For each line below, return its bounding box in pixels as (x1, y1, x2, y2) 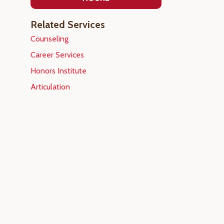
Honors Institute (30, 66, 86, 75)
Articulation (30, 82, 70, 91)
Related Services (30, 18, 105, 30)
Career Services (30, 50, 84, 59)
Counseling (30, 34, 68, 43)
